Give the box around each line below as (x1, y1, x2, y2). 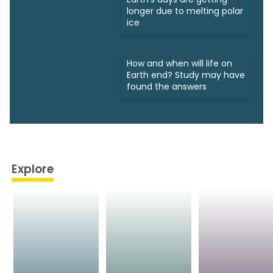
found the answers (127, 80, 207, 93)
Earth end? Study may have (127, 69, 245, 82)
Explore (12, 160, 54, 177)
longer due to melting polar (127, 5, 243, 18)
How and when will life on (127, 57, 232, 70)
